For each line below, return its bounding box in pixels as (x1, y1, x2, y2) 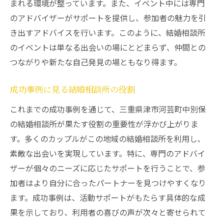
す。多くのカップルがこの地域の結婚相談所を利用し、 (10, 133, 205, 144)
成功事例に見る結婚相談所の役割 (10, 84, 135, 96)
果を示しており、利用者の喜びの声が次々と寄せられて (10, 206, 206, 218)
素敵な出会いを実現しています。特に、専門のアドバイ (10, 147, 205, 159)
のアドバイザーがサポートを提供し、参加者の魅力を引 (10, 12, 206, 24)
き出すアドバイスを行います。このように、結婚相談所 (10, 27, 205, 38)
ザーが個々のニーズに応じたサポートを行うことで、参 (10, 162, 205, 174)
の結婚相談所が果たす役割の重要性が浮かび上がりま (10, 118, 198, 130)
